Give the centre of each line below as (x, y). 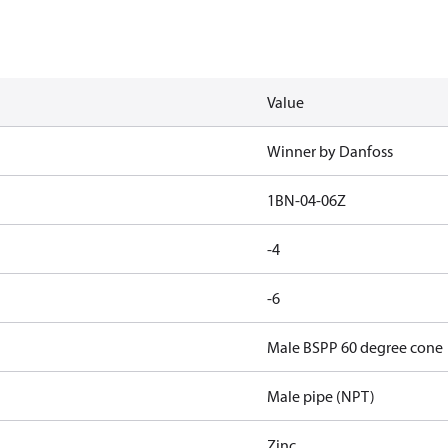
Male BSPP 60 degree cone (354, 347)
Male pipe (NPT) (320, 396)
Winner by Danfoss (329, 151)
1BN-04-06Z (306, 200)
